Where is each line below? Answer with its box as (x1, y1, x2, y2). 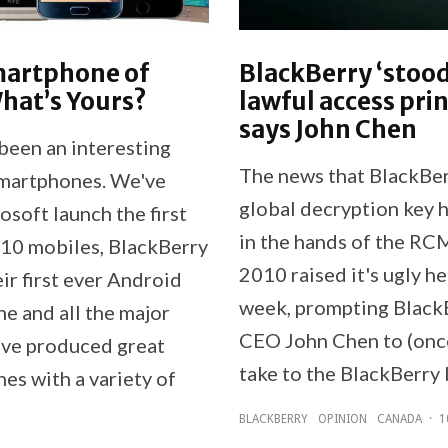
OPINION (318, 412, 367, 427)
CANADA (377, 412, 422, 427)
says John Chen (239, 114, 417, 146)
